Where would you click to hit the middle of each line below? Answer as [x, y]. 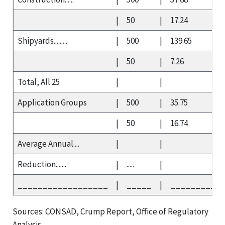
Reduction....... [42, 164]
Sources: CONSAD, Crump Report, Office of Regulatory [110, 211]
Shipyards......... [42, 40]
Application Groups [52, 102]
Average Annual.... [48, 143]
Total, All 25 [39, 82]
